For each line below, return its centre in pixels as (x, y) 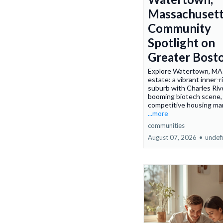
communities (166, 126)
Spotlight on (181, 43)
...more (158, 113)
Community (179, 28)
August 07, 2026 (172, 138)
